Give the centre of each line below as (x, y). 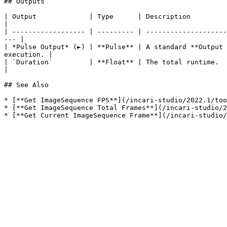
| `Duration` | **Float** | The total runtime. (111, 62)
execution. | (28, 54)
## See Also (26, 85)
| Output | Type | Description (97, 16)
